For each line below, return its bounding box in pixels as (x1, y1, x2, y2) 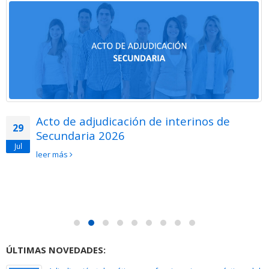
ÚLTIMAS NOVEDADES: (6, 244, 106, 256)
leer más (36, 149, 70, 160)
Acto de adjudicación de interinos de (36, 113, 230, 129)
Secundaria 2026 (36, 128, 125, 144)
